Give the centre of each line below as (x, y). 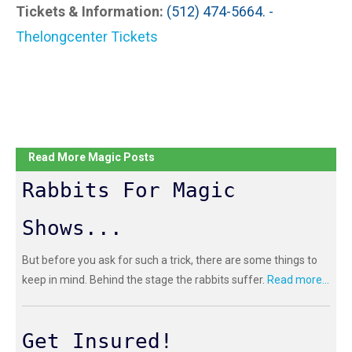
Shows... (72, 228)
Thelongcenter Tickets (87, 37)
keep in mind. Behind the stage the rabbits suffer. (145, 280)
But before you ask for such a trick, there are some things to (170, 260)
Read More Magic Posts (92, 158)
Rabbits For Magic (129, 191)
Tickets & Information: (90, 11)
